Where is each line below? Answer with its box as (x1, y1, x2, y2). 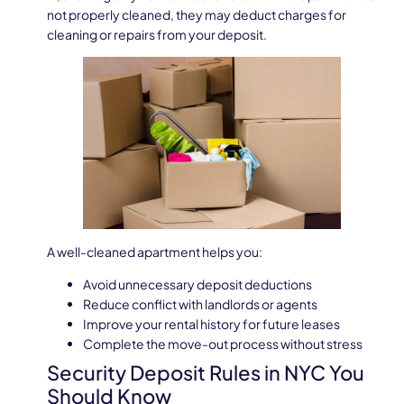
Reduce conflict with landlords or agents (83, 296, 317, 313)
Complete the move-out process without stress (83, 335, 363, 353)
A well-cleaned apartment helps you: (47, 243, 262, 260)
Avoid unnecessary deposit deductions (83, 276, 312, 293)
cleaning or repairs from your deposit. (47, 25, 267, 42)
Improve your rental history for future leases (83, 316, 340, 333)
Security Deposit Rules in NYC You (47, 360, 364, 386)
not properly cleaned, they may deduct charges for (47, 5, 346, 23)
